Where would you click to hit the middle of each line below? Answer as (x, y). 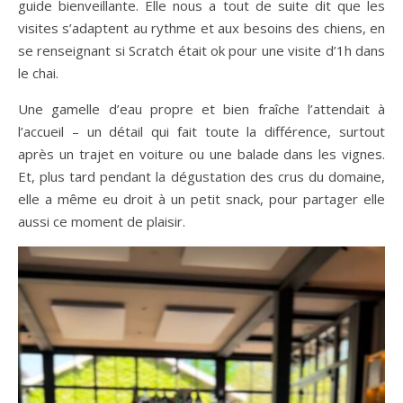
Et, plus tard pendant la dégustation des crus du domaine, (201, 176)
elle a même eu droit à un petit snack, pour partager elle (201, 199)
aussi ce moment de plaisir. (102, 221)
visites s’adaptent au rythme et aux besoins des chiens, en (201, 28)
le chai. (38, 73)
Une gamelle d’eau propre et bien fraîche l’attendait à (201, 109)
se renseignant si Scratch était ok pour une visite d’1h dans (201, 50)
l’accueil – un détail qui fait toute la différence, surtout (201, 131)
